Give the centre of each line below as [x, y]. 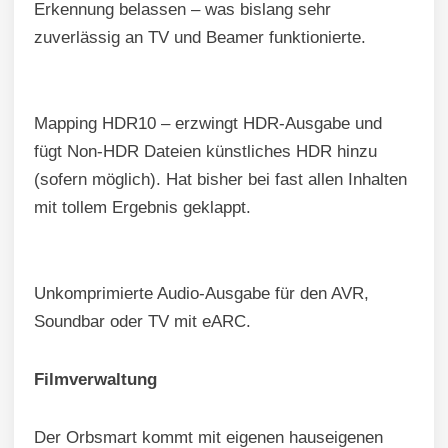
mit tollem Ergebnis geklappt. [142, 208]
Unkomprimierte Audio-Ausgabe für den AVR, [201, 294]
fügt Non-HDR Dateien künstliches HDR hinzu [205, 152]
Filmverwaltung [95, 380]
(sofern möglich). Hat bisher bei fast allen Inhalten [220, 180]
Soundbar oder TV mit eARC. [142, 322]
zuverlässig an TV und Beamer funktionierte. [200, 38]
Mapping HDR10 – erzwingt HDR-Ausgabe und [208, 124]
